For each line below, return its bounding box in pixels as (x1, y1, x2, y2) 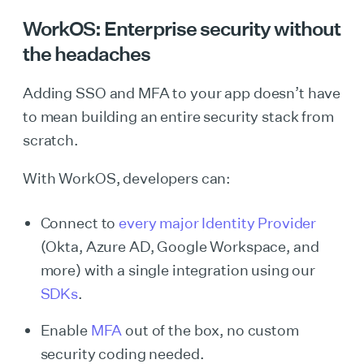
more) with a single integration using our (40, 261, 316, 279)
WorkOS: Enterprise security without (23, 16, 341, 41)
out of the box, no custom (122, 321, 299, 339)
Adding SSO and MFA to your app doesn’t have (23, 84, 341, 102)
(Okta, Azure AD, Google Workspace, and (40, 237, 319, 255)
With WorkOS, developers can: (23, 169, 231, 187)
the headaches (23, 41, 151, 66)
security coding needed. (40, 344, 204, 362)
